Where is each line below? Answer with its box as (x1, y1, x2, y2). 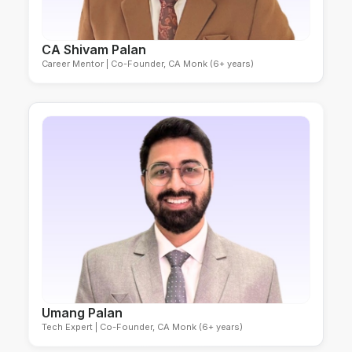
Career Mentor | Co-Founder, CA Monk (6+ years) (41, 58, 254, 69)
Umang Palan (41, 305, 123, 321)
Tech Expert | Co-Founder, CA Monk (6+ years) (41, 321, 243, 332)
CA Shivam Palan (41, 42, 146, 57)
